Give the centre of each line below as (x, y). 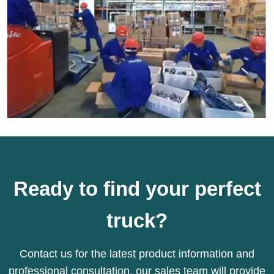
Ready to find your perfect (137, 188)
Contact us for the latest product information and (137, 254)
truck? (137, 220)
